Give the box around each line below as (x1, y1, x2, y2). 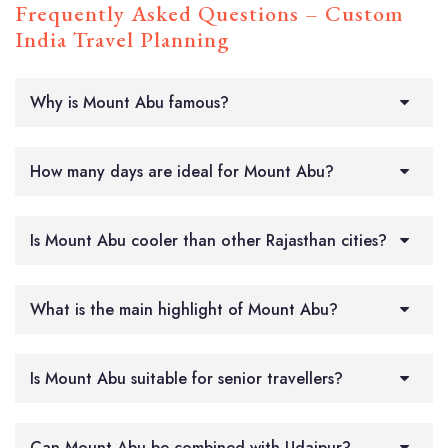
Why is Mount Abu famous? (30, 90, 229, 114)
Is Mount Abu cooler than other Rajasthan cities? (30, 228, 387, 252)
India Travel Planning (15, 24, 230, 54)
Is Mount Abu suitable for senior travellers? (30, 366, 343, 390)
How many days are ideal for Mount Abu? (30, 159, 334, 183)
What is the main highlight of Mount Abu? (30, 297, 338, 321)
